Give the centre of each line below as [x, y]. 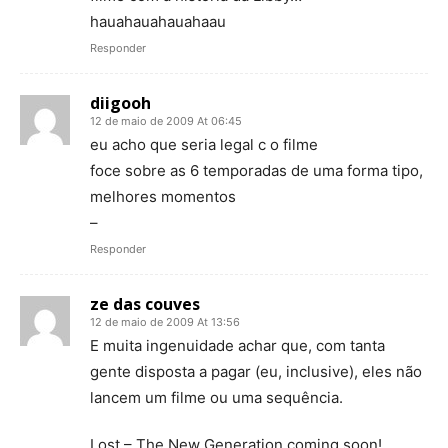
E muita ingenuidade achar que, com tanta [237, 345]
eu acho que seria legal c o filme [204, 144]
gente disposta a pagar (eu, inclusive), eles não [256, 371]
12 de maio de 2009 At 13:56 [165, 322]
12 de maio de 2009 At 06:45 [166, 121]
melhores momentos [163, 196]
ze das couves [145, 304]
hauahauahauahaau [158, 21]
